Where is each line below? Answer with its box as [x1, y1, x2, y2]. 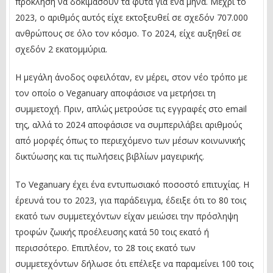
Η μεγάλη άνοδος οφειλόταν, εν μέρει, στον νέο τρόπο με [15, 71, 247, 83]
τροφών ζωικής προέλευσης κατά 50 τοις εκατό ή [15, 225, 209, 238]
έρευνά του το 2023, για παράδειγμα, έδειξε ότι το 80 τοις [15, 194, 246, 206]
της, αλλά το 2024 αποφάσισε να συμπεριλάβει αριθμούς [15, 118, 242, 130]
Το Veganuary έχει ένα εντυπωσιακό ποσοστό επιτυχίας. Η [15, 178, 249, 190]
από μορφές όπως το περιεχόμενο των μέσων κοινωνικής [15, 134, 245, 146]
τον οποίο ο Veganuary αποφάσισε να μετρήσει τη [15, 87, 216, 99]
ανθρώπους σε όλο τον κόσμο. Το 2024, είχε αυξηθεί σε [15, 27, 241, 39]
